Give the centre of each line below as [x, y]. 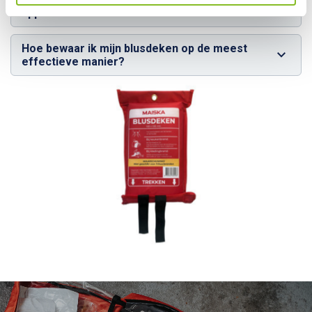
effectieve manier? [73, 62]
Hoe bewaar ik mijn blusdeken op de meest [134, 48]
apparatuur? [54, 13]
